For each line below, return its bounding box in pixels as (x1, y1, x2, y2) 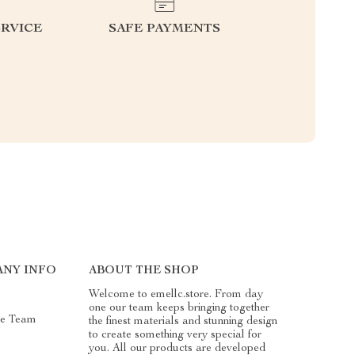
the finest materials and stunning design (89, 315, 278, 327)
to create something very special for (89, 329, 262, 341)
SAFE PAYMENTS (109, 22, 220, 36)
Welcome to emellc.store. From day (89, 288, 264, 300)
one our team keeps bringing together (89, 302, 270, 314)
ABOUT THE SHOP (89, 265, 199, 277)
